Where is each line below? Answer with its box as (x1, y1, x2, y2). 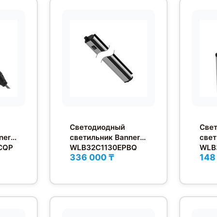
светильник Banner (70, 133, 140, 142)
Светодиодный (70, 123, 125, 132)
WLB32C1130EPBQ (70, 143, 138, 153)
